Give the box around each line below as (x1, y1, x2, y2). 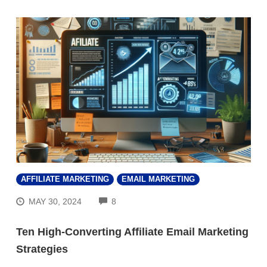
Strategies (16, 243, 68, 255)
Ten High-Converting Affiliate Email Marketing (16, 225, 249, 238)
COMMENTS (116, 195, 165, 205)
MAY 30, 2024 (29, 196, 82, 206)
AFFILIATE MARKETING (21, 175, 109, 184)
